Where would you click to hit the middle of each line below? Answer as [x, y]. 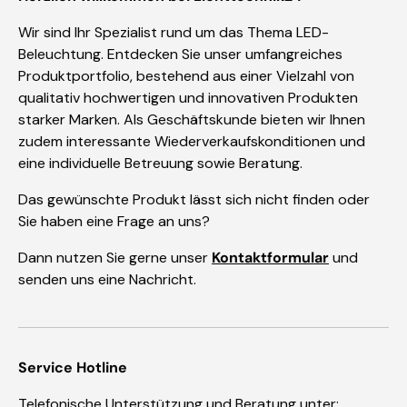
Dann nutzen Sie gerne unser [115, 258]
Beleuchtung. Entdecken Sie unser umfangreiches [180, 55]
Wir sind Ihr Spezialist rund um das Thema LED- [174, 33]
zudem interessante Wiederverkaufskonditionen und [192, 142]
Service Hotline [73, 368]
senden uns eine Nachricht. [107, 280]
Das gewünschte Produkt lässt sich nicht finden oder [194, 200]
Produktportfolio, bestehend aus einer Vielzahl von [186, 76]
